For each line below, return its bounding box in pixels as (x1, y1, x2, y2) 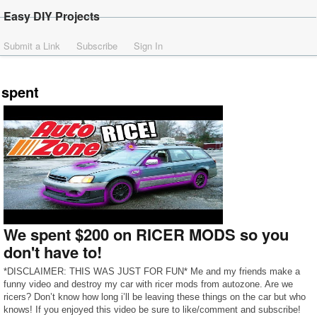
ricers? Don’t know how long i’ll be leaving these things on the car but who (4, 292, 306, 302)
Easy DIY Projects (4, 8, 100, 24)
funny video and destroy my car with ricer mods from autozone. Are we (4, 279, 293, 289)
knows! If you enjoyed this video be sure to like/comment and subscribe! (4, 304, 301, 315)
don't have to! (4, 241, 102, 263)
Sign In (134, 39, 163, 52)
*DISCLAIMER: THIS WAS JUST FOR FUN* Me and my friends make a (4, 266, 300, 277)
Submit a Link (4, 39, 60, 52)
